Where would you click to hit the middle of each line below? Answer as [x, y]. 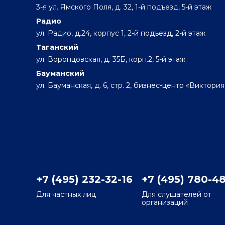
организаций [165, 203]
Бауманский [60, 74]
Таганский [57, 47]
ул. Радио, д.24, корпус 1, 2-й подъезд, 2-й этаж [121, 33]
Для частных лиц [66, 195]
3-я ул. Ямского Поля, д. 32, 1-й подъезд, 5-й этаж [124, 7]
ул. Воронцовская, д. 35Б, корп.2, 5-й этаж [111, 60]
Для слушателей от [177, 195]
